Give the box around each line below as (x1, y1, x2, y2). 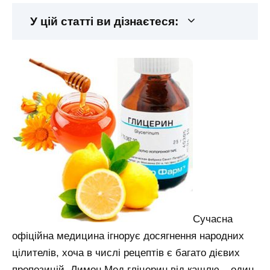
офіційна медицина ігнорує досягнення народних (12, 230, 244, 242)
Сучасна (193, 213, 233, 225)
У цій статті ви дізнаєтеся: (30, 15, 178, 28)
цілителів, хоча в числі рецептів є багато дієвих (12, 247, 240, 259)
